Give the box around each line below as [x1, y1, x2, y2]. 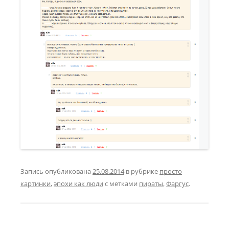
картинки [20, 179, 51, 189]
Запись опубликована [20, 167, 93, 176]
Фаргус [166, 179, 189, 189]
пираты [139, 179, 163, 189]
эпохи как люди [54, 179, 103, 189]
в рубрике [124, 167, 159, 176]
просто [159, 167, 182, 176]
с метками [103, 179, 139, 189]
